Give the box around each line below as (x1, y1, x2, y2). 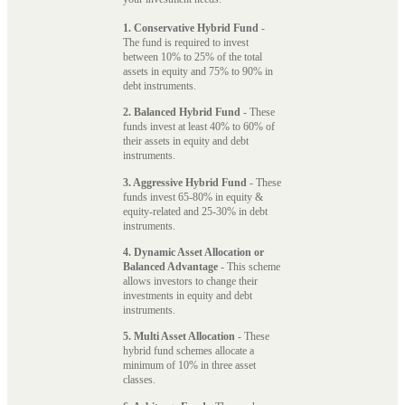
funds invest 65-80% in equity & (123, 190, 263, 203)
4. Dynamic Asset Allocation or (123, 245, 264, 259)
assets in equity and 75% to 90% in (123, 64, 273, 78)
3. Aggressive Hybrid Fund (123, 175, 247, 189)
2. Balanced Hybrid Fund (123, 106, 240, 119)
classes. (123, 373, 158, 387)
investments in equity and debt (123, 288, 252, 302)
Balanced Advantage (123, 259, 218, 273)
